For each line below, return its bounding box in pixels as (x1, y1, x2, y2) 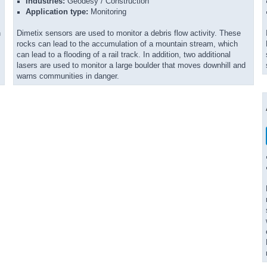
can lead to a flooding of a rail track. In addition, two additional (17, 51, 231, 59)
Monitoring (88, 8, 126, 16)
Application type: (26, 8, 88, 16)
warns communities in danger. (17, 72, 119, 80)
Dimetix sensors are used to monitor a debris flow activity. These (17, 29, 241, 38)
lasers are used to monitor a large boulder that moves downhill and (17, 61, 246, 70)
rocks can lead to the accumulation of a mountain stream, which (17, 40, 238, 48)
